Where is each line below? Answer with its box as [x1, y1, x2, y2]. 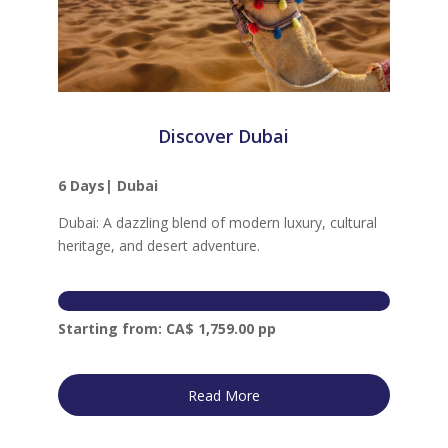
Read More [187, 385, 260, 405]
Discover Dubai [158, 124, 290, 149]
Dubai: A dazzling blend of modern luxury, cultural [57, 213, 377, 233]
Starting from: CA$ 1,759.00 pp [57, 318, 276, 338]
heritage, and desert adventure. [57, 236, 260, 256]
